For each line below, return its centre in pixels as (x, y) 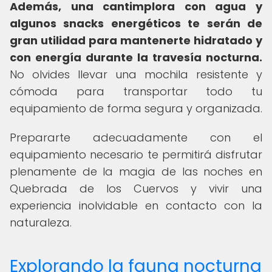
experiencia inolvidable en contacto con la (136, 206)
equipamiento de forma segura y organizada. (136, 108)
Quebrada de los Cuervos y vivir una (136, 189)
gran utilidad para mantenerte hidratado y (136, 40)
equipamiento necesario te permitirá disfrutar (136, 155)
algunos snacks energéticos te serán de (136, 23)
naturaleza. (41, 223)
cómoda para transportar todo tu (136, 91)
